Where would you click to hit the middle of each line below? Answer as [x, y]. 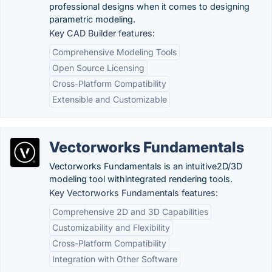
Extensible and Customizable [110, 99]
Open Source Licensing [98, 68]
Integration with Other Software [115, 259]
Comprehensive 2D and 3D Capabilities [130, 212]
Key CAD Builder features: [102, 33]
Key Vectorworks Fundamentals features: [134, 193]
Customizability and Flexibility [111, 227]
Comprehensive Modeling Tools [114, 52]
